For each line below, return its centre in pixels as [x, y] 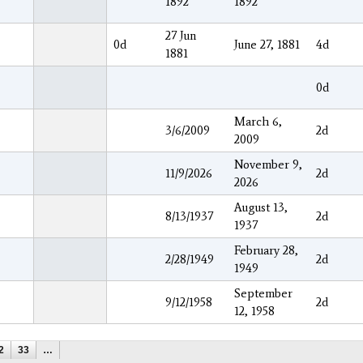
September [263, 293]
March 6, [258, 121]
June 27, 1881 [267, 44]
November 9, [268, 164]
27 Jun [181, 35]
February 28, [266, 250]
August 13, [261, 207]
